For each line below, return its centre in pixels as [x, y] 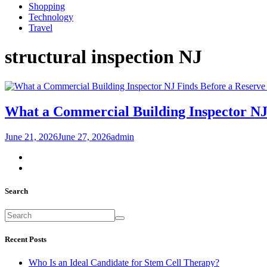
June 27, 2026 [84, 136]
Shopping [47, 6]
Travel [41, 28]
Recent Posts [26, 240]
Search [16, 191]
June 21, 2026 [31, 136]
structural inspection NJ [103, 57]
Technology [51, 17]
